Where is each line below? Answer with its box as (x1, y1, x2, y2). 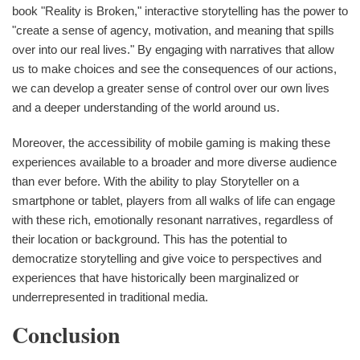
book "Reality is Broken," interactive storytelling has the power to (12, 4, 348, 18)
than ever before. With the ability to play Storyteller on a (12, 174, 299, 189)
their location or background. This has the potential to (12, 232, 287, 247)
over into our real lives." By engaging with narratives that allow (12, 43, 334, 57)
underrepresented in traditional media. (12, 290, 208, 305)
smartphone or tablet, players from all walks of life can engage (12, 194, 335, 208)
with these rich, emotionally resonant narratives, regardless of (12, 213, 333, 227)
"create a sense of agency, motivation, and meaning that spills (12, 23, 334, 38)
